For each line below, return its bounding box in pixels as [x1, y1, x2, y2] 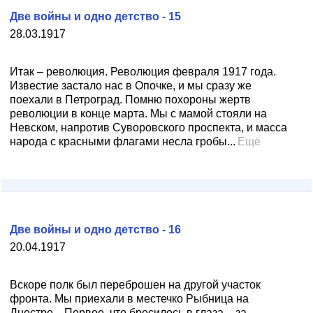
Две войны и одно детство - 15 [10, 10, 181, 22]
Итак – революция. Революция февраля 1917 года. [10, 66, 276, 78]
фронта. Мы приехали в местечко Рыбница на [10, 293, 249, 305]
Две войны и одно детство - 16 [10, 224, 181, 235]
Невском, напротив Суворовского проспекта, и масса [10, 122, 287, 133]
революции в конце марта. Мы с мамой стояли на [10, 108, 267, 119]
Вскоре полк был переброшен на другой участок [10, 279, 261, 291]
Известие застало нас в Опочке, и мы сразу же [10, 80, 252, 92]
